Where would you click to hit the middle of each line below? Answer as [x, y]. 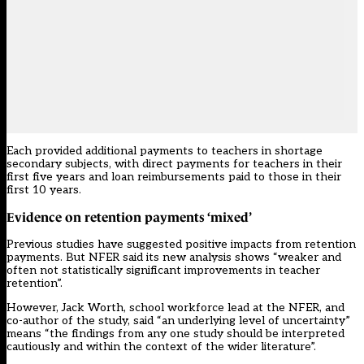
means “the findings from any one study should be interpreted [175, 334]
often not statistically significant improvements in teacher [163, 271]
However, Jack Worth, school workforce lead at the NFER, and [175, 308]
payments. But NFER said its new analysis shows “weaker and [174, 258]
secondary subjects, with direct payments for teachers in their [174, 164]
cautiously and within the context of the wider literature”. [161, 347]
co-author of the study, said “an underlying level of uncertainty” [178, 321]
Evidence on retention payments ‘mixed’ [129, 217]
